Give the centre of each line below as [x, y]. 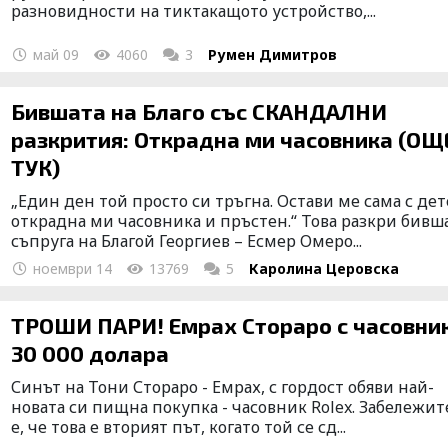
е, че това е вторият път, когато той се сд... [179, 426]
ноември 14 [71, 268]
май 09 [54, 54]
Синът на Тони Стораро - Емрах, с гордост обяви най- [223, 386]
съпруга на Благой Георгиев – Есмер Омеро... [187, 240]
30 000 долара [90, 352]
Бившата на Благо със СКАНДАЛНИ [199, 110]
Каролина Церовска [324, 268]
